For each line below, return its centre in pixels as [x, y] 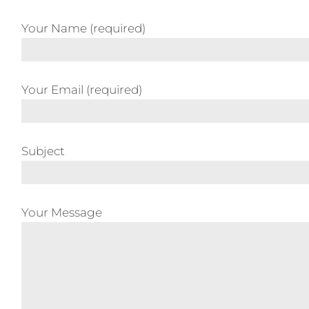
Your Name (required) [83, 28]
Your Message [62, 212]
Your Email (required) [82, 90]
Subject [43, 151]
